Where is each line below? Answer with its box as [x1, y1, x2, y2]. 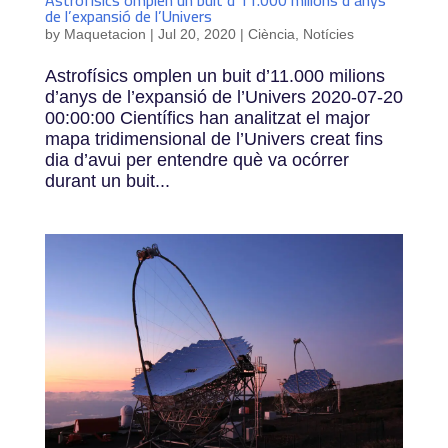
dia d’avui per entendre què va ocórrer [44, 149, 349, 170]
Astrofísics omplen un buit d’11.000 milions [44, 65, 385, 86]
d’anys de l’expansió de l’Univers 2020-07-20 [44, 86, 403, 107]
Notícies [302, 25, 354, 42]
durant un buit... [44, 170, 170, 191]
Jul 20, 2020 [157, 25, 236, 42]
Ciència [247, 25, 295, 42]
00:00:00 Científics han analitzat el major [44, 107, 370, 128]
